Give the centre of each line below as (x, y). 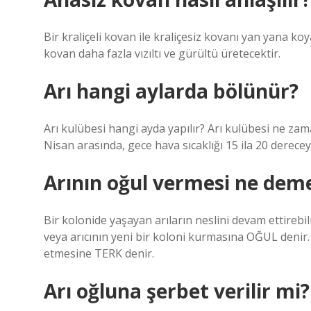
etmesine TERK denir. (99, 253)
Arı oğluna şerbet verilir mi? (177, 291)
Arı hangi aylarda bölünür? (171, 91)
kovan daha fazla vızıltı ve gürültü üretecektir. (162, 53)
